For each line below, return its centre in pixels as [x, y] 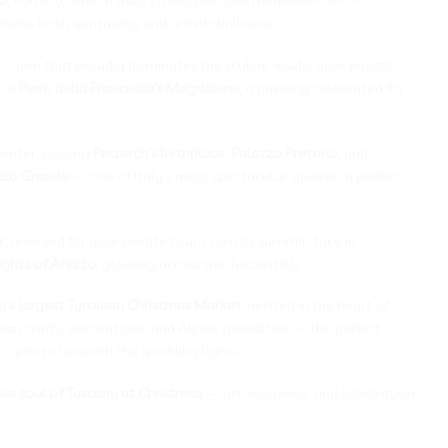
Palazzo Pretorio [284, 152]
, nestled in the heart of [315, 305]
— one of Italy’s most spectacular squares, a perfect [235, 175]
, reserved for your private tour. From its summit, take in [180, 240]
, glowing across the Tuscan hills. [199, 263]
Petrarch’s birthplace [159, 152]
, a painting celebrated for [322, 87]
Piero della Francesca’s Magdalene [129, 87]
